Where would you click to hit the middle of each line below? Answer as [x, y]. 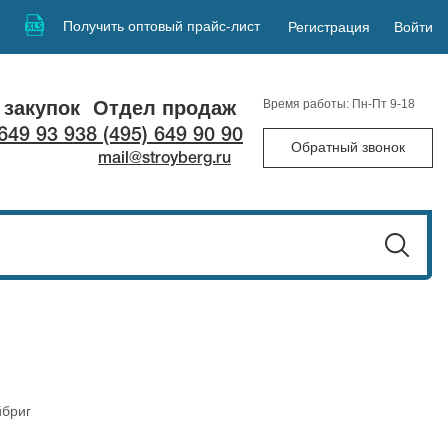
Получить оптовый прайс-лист [162, 25]
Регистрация [328, 27]
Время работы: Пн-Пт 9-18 [339, 103]
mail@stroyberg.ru [164, 158]
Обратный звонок [348, 146]
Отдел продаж [164, 107]
